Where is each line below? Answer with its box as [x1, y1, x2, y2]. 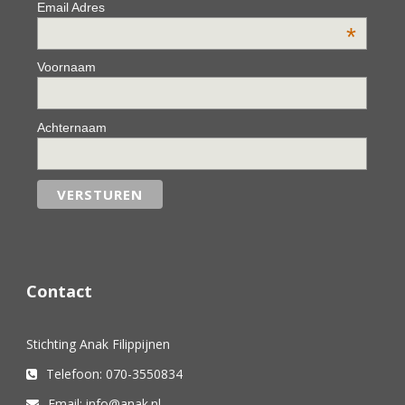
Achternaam [36, 119, 107, 135]
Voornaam [36, 60, 96, 75]
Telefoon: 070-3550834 [46, 365, 183, 383]
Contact [26, 280, 92, 303]
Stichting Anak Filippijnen [26, 335, 170, 353]
